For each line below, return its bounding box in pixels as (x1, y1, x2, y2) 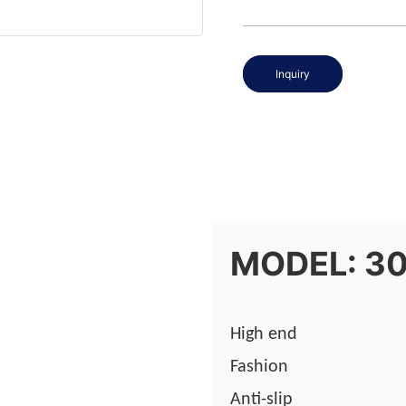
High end (230, 324, 297, 343)
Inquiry (275, 67, 311, 82)
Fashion (230, 357, 288, 376)
